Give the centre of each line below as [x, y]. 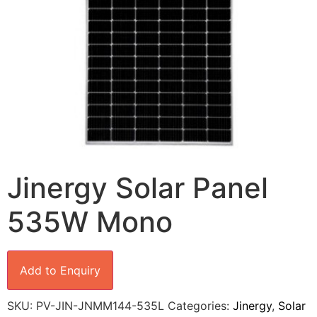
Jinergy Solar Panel [138, 188]
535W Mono [90, 221]
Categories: [200, 305]
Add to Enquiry [60, 270]
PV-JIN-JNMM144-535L [100, 305]
